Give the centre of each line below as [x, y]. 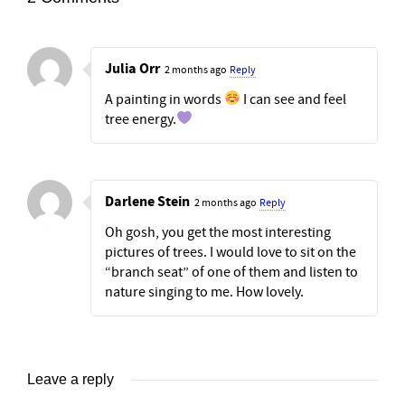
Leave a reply [71, 379]
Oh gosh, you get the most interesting [218, 232]
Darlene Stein [147, 201]
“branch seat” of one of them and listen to [231, 272]
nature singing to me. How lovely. [204, 292]
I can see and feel [294, 99]
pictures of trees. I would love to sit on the [231, 252]
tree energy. [141, 119]
